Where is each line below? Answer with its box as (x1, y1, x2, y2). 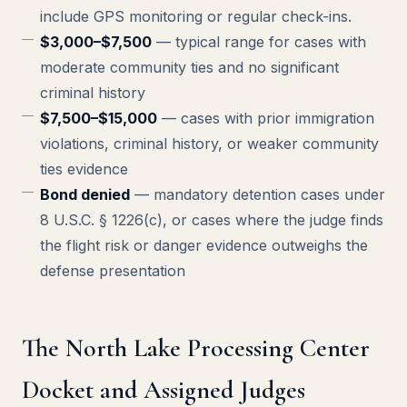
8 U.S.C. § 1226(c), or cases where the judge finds (40, 211, 383, 229)
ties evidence (40, 160, 128, 178)
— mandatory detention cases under (130, 185, 385, 203)
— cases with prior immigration (157, 109, 374, 127)
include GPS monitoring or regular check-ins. (40, 7, 352, 25)
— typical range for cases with (152, 33, 366, 51)
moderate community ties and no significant (40, 58, 339, 76)
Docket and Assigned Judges (22, 374, 305, 405)
